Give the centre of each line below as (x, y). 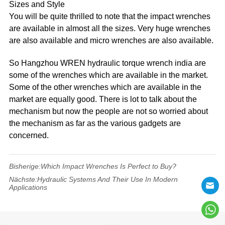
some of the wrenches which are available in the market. (109, 75)
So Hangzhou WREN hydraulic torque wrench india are (108, 63)
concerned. (29, 135)
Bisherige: (25, 166)
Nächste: (23, 179)
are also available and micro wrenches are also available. (111, 40)
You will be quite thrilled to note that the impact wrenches (110, 16)
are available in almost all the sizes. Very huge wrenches (110, 28)
